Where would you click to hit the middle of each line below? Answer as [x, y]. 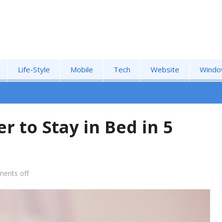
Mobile [82, 69]
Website [165, 69]
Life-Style [34, 69]
